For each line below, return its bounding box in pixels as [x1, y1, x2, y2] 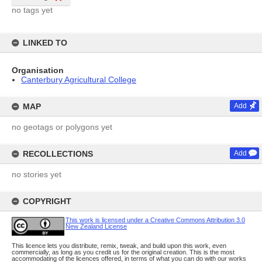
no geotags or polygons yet [12, 122, 112, 132]
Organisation [12, 65, 64, 75]
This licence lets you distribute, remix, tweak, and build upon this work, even [12, 242, 226, 249]
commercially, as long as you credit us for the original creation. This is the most [12, 248, 235, 256]
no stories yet [12, 170, 61, 179]
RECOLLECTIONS [23, 149, 93, 158]
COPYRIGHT [23, 196, 71, 206]
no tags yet [12, 5, 53, 15]
